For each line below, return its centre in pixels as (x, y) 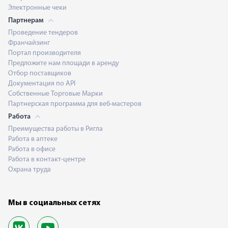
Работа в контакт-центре (47, 160)
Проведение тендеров (43, 33)
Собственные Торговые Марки (55, 94)
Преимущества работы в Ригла (55, 129)
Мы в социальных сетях (54, 203)
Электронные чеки (37, 8)
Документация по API (42, 84)
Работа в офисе (32, 149)
